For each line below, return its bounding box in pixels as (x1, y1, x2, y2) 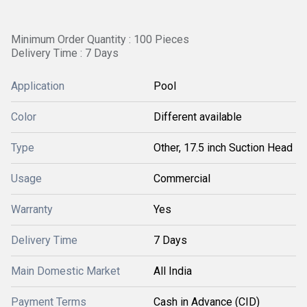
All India (153, 265, 192, 278)
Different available (153, 110, 242, 123)
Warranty (11, 203, 53, 216)
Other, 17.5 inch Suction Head (153, 141, 293, 154)
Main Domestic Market (11, 265, 120, 278)
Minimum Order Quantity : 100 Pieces (11, 33, 189, 46)
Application (11, 79, 64, 93)
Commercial (153, 172, 210, 185)
